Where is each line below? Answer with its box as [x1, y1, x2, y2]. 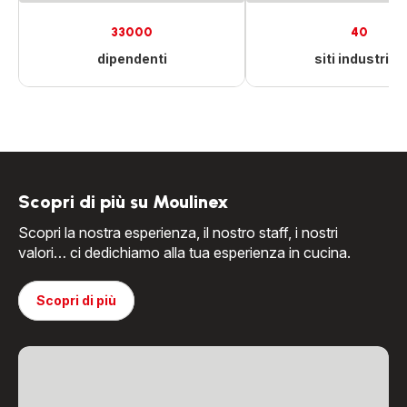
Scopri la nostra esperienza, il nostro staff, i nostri [18, 223, 338, 242]
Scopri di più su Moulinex [18, 191, 229, 213]
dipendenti [96, 51, 167, 66]
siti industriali [313, 51, 404, 66]
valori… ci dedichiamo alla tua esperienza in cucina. [18, 243, 351, 262]
